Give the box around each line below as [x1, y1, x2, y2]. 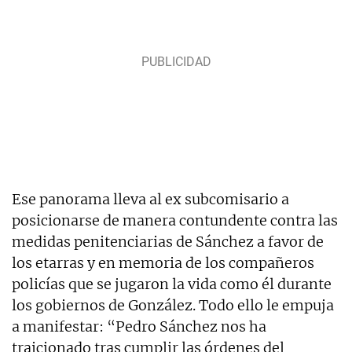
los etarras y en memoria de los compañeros [12, 253, 314, 272]
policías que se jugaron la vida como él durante [12, 274, 332, 293]
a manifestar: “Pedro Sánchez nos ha [12, 317, 266, 335]
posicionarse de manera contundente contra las [12, 211, 338, 229]
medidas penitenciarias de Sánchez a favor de [12, 232, 324, 251]
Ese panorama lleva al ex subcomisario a [12, 189, 289, 208]
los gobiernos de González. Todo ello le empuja [12, 295, 334, 314]
